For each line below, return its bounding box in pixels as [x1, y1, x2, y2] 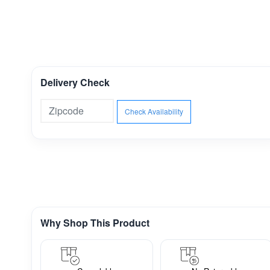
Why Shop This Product [40, 215, 150, 230]
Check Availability [124, 106, 183, 117]
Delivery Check [40, 75, 110, 90]
